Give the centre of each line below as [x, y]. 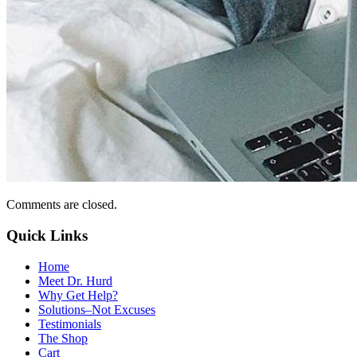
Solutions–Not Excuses [97, 309]
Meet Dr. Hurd [75, 280]
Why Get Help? [78, 295]
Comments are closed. [62, 205]
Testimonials [70, 324]
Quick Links [47, 236]
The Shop [63, 338]
